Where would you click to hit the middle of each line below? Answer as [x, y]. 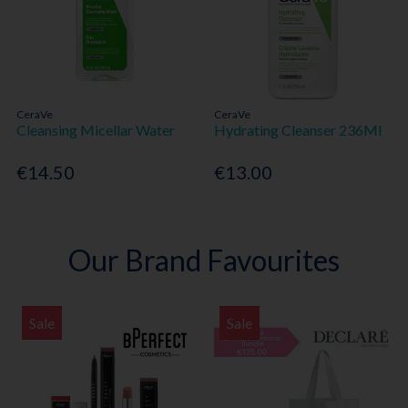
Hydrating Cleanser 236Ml [298, 129]
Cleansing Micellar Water [96, 129]
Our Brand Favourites [204, 260]
